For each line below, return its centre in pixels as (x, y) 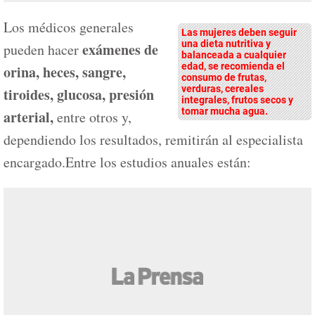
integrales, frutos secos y (237, 100)
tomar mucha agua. (225, 111)
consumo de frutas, (224, 77)
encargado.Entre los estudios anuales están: (127, 162)
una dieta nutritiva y (226, 44)
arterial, (30, 117)
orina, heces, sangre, (65, 72)
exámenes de (118, 50)
